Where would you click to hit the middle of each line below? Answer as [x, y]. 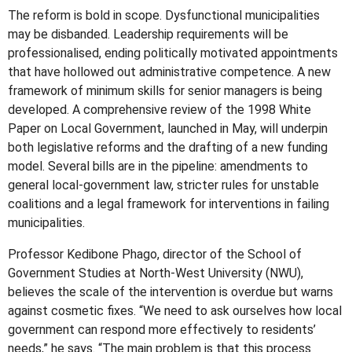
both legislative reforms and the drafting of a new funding [168, 148]
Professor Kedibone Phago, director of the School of [155, 255]
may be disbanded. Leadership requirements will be [148, 35]
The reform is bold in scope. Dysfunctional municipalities [164, 16]
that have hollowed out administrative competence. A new [170, 72]
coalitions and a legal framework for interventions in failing [169, 204]
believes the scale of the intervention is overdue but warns [171, 292]
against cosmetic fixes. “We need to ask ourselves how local [175, 311]
